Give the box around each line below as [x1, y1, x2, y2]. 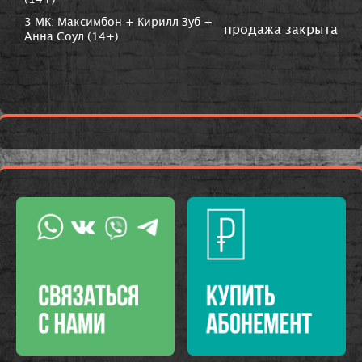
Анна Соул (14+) [24, 32, 119, 43]
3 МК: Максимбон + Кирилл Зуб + [24, 17, 213, 28]
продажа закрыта [224, 23, 338, 36]
